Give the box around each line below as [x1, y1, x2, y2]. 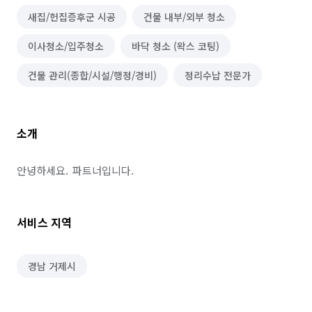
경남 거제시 [28, 259, 76, 273]
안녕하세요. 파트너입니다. [17, 163, 134, 178]
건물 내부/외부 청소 [143, 10, 225, 24]
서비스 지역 [17, 214, 72, 231]
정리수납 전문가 [185, 68, 251, 82]
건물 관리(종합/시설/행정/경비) [28, 68, 157, 82]
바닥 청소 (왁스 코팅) [132, 39, 219, 53]
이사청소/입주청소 [28, 39, 104, 53]
